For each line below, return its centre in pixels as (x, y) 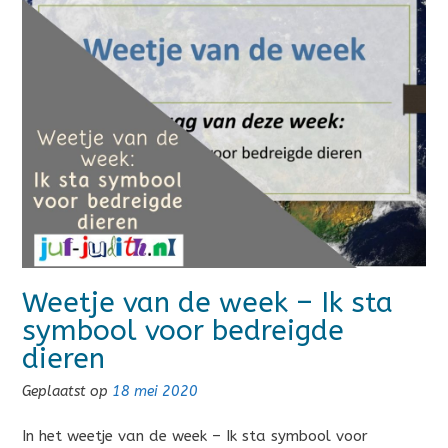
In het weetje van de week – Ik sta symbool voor (195, 435)
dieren (63, 359)
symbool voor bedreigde (183, 331)
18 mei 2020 (155, 392)
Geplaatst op (67, 392)
